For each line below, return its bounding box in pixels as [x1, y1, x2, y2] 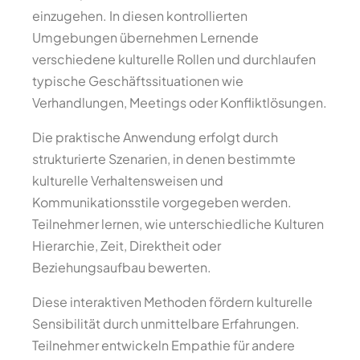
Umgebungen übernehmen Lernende [32, 29, 259, 46]
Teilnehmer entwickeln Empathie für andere [32, 337, 295, 354]
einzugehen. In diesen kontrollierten [32, 7, 247, 24]
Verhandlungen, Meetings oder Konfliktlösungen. [32, 94, 327, 111]
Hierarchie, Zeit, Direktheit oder [32, 237, 221, 254]
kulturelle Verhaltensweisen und [32, 172, 223, 189]
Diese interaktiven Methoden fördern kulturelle [32, 293, 313, 310]
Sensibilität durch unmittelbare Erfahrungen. [32, 315, 300, 332]
